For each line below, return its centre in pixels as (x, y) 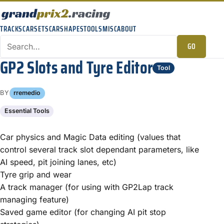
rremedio (27, 93)
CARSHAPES (66, 29)
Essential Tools (27, 111)
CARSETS (36, 29)
